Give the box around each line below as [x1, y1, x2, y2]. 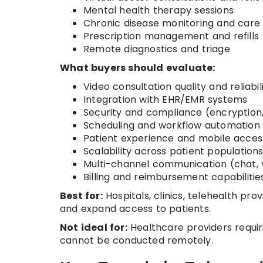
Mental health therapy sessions [83, 3, 234, 17]
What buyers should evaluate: [60, 60, 215, 75]
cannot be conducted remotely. [60, 233, 213, 247]
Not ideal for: [60, 220, 127, 234]
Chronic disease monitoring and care [83, 16, 260, 30]
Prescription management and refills [83, 29, 259, 43]
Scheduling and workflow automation [83, 118, 260, 132]
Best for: [60, 188, 103, 203]
